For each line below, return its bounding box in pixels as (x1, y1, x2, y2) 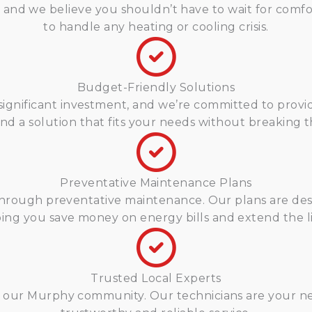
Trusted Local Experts (91, 272, 221, 285)
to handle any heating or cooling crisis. (43, 20, 269, 33)
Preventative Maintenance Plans (60, 176, 252, 189)
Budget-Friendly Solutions (77, 81, 235, 94)
